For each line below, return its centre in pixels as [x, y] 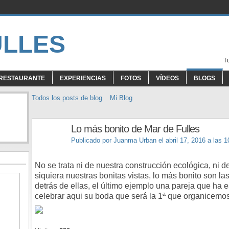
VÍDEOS [167, 78]
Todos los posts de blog [67, 98]
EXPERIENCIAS [83, 78]
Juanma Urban [135, 141]
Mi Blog [121, 98]
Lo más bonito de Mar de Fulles [135, 129]
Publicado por [92, 141]
